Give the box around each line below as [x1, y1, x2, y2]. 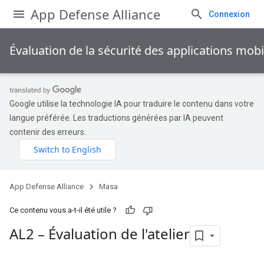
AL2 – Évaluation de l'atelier [9, 224, 190, 243]
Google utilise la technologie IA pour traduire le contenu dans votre [9, 99, 254, 108]
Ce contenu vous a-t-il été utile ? [9, 206, 117, 214]
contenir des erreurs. [9, 127, 86, 137]
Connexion [209, 9, 250, 19]
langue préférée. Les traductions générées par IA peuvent [9, 113, 223, 123]
